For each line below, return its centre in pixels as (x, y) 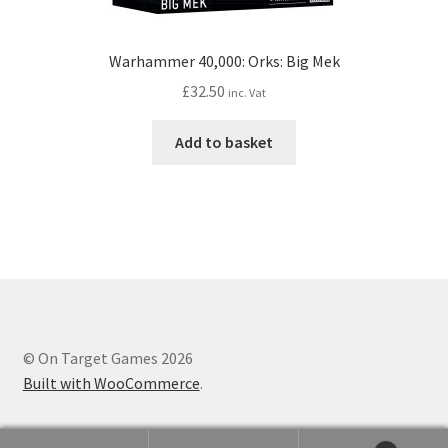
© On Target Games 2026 (107, 358)
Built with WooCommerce (111, 383)
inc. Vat (247, 93)
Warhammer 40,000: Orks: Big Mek (224, 60)
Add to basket (224, 142)
